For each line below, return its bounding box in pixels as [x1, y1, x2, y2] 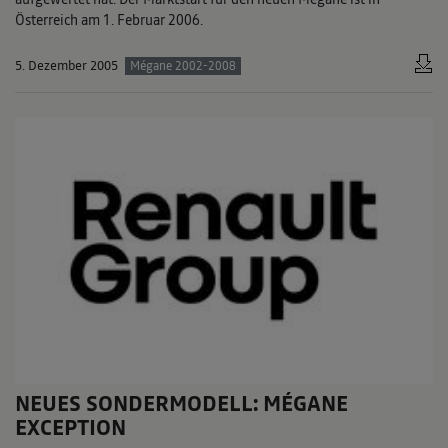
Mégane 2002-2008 [129, 58, 236, 75]
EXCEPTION [15, 412, 126, 442]
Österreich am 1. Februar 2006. [15, 10, 203, 31]
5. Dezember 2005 [15, 57, 118, 75]
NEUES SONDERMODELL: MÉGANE [15, 388, 348, 418]
